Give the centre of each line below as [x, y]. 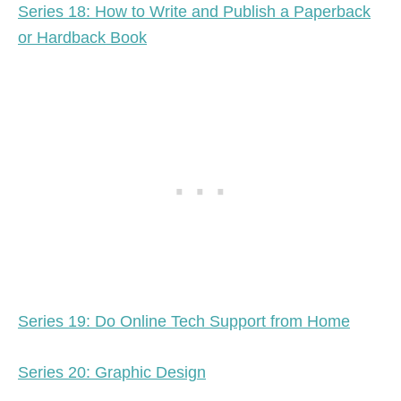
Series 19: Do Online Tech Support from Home [184, 321]
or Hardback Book [82, 37]
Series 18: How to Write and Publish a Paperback [194, 11]
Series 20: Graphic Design [112, 372]
